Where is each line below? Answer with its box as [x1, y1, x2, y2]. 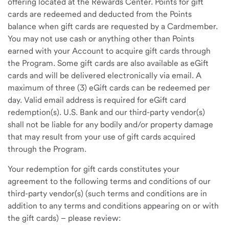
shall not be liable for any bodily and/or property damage [8, 120, 213, 129]
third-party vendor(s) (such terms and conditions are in [8, 189, 207, 198]
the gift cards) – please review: [8, 213, 121, 223]
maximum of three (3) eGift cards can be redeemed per [8, 83, 210, 93]
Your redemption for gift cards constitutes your [8, 164, 179, 174]
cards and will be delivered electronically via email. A [8, 71, 201, 80]
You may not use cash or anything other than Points [8, 34, 194, 43]
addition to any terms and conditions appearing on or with [8, 201, 219, 211]
